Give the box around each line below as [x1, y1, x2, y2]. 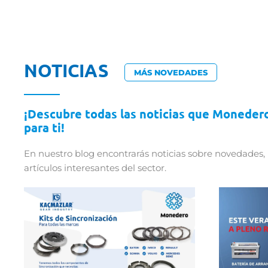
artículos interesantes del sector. [24, 162, 166, 174]
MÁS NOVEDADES [134, 68, 208, 78]
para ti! [24, 120, 65, 136]
